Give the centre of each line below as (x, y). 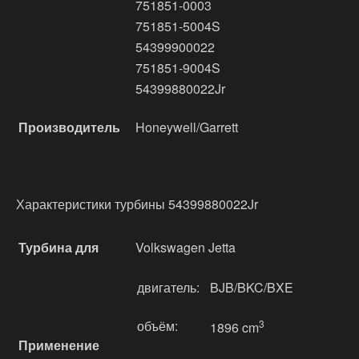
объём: (157, 326)
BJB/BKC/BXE (252, 287)
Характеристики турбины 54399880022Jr (137, 204)
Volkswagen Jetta (186, 247)
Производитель (69, 127)
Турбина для (58, 247)
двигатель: (168, 287)
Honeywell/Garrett (187, 127)
